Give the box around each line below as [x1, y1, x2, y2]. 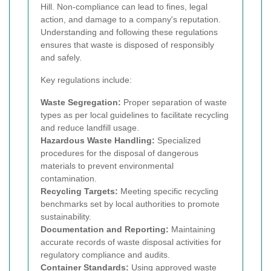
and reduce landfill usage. [41, 122, 139, 132]
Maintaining [169, 224, 215, 234]
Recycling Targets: [41, 186, 118, 196]
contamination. [41, 173, 97, 183]
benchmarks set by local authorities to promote [41, 198, 220, 209]
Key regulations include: [41, 74, 132, 85]
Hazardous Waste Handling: [41, 135, 155, 145]
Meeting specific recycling [118, 186, 218, 196]
